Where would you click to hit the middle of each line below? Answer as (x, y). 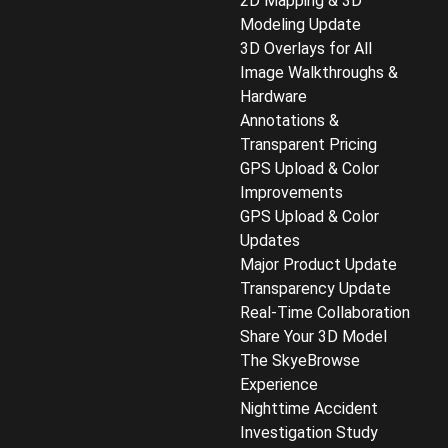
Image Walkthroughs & (319, 72)
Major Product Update (318, 264)
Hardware (273, 96)
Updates (270, 240)
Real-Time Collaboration (325, 312)
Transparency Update (315, 288)
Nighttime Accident (309, 408)
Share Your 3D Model (313, 336)
